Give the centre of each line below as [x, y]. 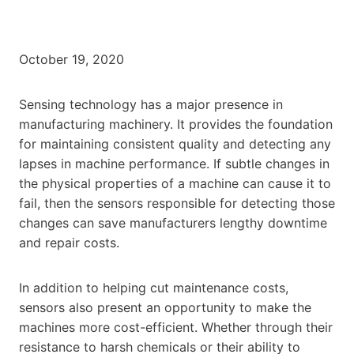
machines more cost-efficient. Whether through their [176, 327]
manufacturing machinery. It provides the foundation [176, 124]
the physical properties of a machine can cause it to [175, 183]
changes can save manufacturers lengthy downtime [173, 222]
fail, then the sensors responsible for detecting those [177, 203]
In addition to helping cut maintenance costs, [154, 287]
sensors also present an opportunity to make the [165, 307]
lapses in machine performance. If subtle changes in [174, 163]
